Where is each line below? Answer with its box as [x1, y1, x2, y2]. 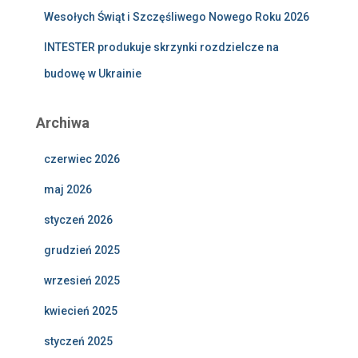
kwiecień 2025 [44, 304, 117, 318]
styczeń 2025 [44, 335, 113, 348]
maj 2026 [44, 183, 92, 197]
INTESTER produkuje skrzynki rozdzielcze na [44, 41, 279, 54]
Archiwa [36, 114, 89, 132]
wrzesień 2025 [44, 274, 120, 288]
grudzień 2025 [44, 244, 120, 257]
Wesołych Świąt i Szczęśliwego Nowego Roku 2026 [44, 10, 309, 24]
